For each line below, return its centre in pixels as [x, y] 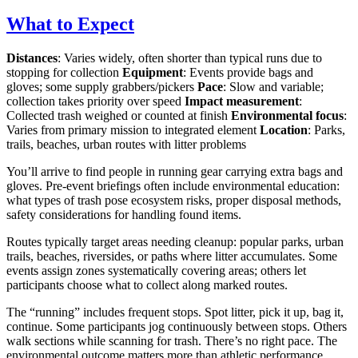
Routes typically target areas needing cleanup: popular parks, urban [175, 242]
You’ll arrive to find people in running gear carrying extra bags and [175, 172]
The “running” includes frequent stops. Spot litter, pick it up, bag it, [175, 312]
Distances [32, 58]
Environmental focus [287, 116]
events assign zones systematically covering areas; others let [156, 271]
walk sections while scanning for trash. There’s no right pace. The [172, 341]
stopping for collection [64, 73]
